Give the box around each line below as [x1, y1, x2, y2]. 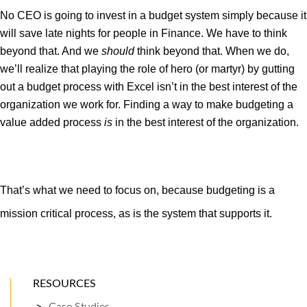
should [101, 45, 134, 58]
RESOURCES [33, 278, 96, 289]
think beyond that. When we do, [134, 45, 289, 58]
